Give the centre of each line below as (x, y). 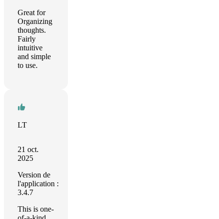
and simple (34, 56)
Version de (34, 175)
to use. (28, 65)
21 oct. (28, 149)
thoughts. (32, 30)
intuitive (30, 48)
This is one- (36, 209)
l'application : (38, 184)
